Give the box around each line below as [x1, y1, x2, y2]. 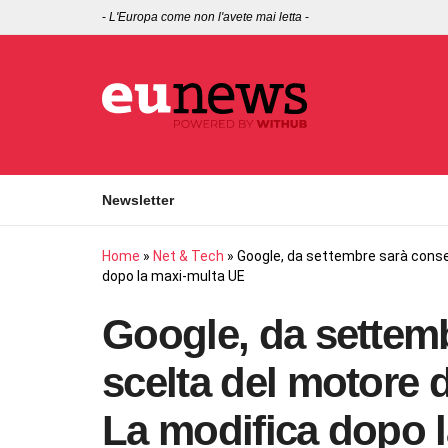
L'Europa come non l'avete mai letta [109, 10, 302, 24]
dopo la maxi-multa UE [102, 268, 245, 284]
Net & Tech [153, 248, 224, 264]
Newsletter [102, 192, 174, 208]
